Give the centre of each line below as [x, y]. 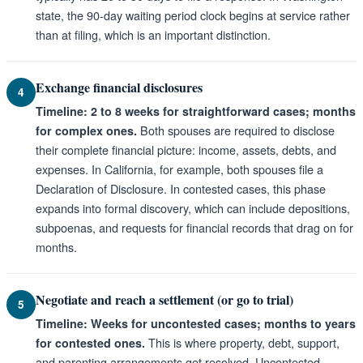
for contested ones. [90, 342]
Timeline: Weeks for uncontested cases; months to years [196, 323]
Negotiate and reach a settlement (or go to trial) [164, 299]
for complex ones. [86, 130]
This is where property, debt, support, [242, 342]
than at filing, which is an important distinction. [153, 34]
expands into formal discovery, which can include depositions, [193, 207]
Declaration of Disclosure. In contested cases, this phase [181, 188]
